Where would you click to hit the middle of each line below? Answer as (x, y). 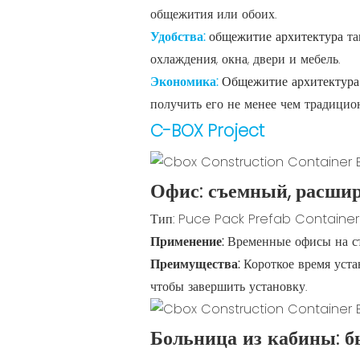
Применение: (189, 241)
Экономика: (186, 81)
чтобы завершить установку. (229, 286)
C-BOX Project (207, 130)
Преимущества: (197, 264)
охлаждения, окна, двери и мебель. (245, 59)
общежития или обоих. (213, 14)
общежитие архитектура (278, 36)
